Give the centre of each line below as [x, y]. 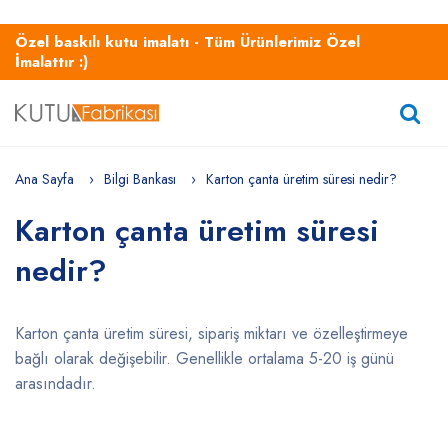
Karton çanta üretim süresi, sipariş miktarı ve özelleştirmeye [211, 333]
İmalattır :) [51, 62]
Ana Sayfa [44, 179]
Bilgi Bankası [140, 179]
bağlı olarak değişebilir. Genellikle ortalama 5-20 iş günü [204, 358]
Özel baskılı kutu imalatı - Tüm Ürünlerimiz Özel [187, 42]
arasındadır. [55, 383]
